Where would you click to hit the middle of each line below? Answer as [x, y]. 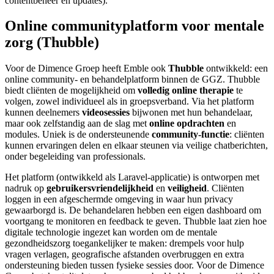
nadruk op [26, 188]
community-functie [191, 135]
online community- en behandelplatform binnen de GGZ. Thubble [132, 80]
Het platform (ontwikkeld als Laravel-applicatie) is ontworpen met [132, 177]
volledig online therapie [186, 91]
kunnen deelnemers [43, 113]
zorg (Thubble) [52, 43]
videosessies [106, 113]
